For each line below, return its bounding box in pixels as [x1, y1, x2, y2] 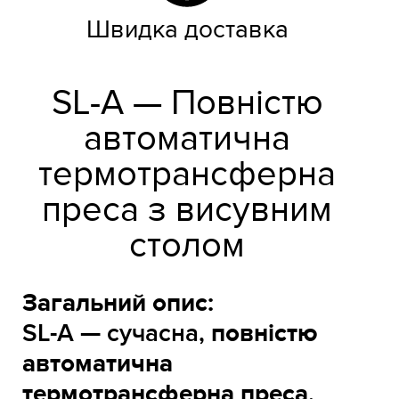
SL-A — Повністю [51, 81, 323, 125]
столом [129, 224, 245, 267]
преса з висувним [42, 188, 332, 232]
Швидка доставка [85, 14, 289, 45]
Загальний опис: [22, 288, 214, 319]
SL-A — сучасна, [22, 318, 211, 348]
